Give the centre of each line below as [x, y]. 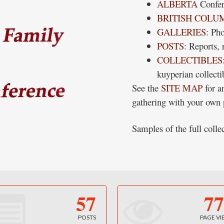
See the [146, 88]
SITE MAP [182, 88]
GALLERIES [181, 32]
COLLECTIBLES [190, 60]
